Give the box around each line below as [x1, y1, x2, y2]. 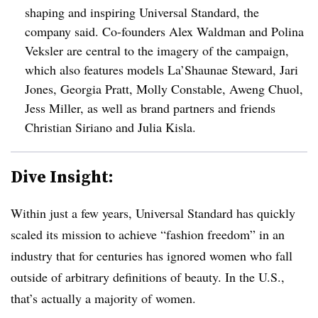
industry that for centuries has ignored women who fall [11, 247, 292, 264]
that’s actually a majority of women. [11, 290, 196, 307]
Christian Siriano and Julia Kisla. [25, 119, 196, 136]
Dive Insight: [11, 165, 114, 188]
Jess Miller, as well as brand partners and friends [25, 99, 275, 116]
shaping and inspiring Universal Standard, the [25, 4, 259, 21]
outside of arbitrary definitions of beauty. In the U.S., [11, 268, 285, 285]
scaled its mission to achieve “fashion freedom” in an [11, 226, 285, 243]
